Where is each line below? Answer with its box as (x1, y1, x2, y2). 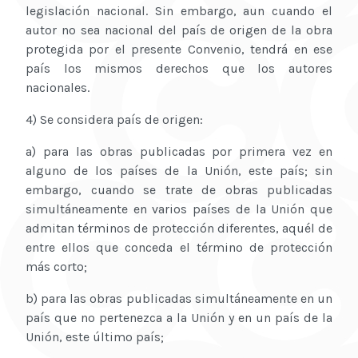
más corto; (26, 259, 87, 275)
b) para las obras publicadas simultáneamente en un (26, 291, 332, 307)
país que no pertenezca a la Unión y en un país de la (26, 310, 332, 326)
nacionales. (26, 80, 89, 96)
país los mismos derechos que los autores (26, 61, 332, 77)
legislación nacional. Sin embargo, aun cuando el (26, 3, 332, 19)
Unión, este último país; (26, 329, 164, 345)
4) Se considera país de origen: (26, 112, 203, 128)
